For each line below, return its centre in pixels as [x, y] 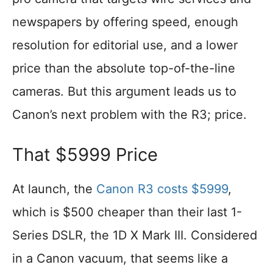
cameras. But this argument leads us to [124, 92]
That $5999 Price [85, 155]
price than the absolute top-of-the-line [124, 69]
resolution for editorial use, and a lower [125, 45]
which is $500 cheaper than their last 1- [127, 212]
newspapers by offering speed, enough [125, 22]
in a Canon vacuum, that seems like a [120, 259]
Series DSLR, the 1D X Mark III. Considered [135, 236]
